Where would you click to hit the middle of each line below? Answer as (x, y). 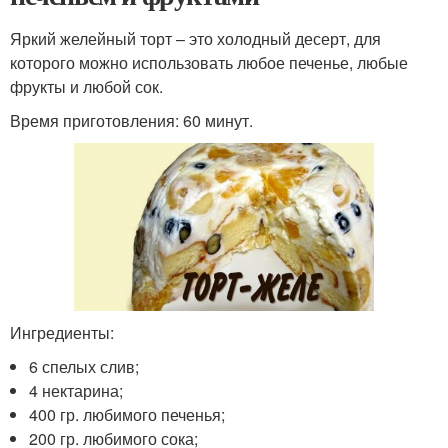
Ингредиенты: (62, 332)
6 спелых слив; (84, 366)
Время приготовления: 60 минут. (131, 120)
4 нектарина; (76, 390)
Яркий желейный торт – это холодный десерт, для (195, 38)
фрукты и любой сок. (86, 86)
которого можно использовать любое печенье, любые (209, 62)
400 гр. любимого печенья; (127, 414)
